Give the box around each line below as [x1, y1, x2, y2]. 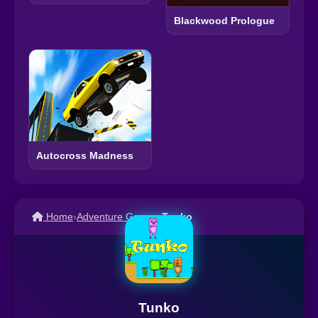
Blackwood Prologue [174, 14, 275, 26]
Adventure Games [77, 210, 158, 222]
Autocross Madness [36, 149, 133, 161]
